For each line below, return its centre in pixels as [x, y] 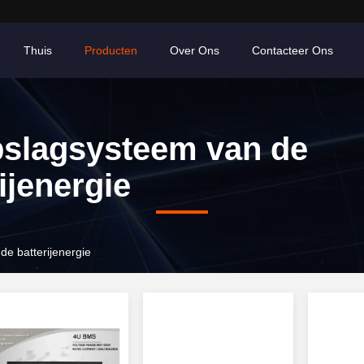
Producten [111, 50]
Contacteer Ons [292, 50]
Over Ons [195, 50]
